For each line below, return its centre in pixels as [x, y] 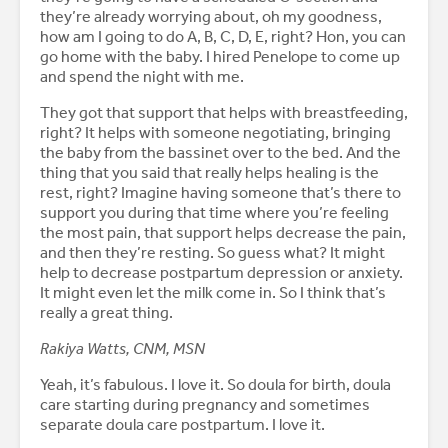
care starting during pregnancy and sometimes [205, 405]
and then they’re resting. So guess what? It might [212, 253]
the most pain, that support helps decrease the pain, [223, 233]
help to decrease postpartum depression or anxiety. [221, 273]
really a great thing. [108, 313]
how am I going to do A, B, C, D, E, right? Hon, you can [223, 37]
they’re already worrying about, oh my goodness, [211, 17]
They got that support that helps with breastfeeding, [224, 113]
